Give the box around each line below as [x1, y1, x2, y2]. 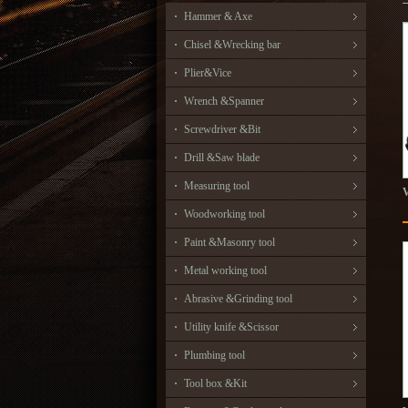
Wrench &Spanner [184, 95, 264, 107]
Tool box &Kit [184, 377, 247, 390]
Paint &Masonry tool [184, 236, 275, 249]
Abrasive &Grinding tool [184, 292, 292, 305]
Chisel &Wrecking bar [184, 38, 280, 51]
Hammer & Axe [184, 10, 252, 23]
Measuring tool [184, 179, 250, 192]
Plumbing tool [184, 349, 245, 362]
